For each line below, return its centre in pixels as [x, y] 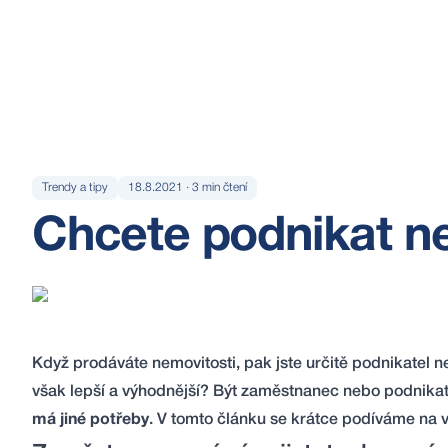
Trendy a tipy [75, 187]
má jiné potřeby [90, 420]
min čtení [223, 187]
